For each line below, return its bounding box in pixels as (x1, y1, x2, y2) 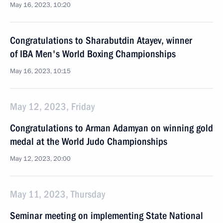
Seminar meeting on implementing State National (10, 210, 203, 222)
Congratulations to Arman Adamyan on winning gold (10, 122, 213, 134)
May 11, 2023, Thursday (10, 188, 105, 200)
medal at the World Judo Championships (10, 135, 167, 147)
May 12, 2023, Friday (10, 101, 95, 112)
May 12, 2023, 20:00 (10, 154, 71, 163)
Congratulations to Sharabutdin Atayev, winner (10, 34, 192, 46)
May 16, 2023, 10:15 (10, 67, 71, 76)
